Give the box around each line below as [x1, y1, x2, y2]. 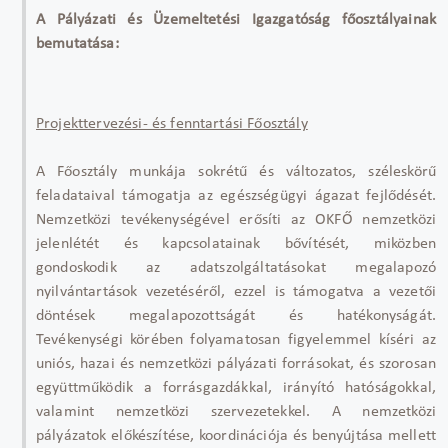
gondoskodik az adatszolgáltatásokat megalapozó [36, 259, 436, 276]
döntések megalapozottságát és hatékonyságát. [36, 307, 436, 324]
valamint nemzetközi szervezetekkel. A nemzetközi [36, 403, 436, 420]
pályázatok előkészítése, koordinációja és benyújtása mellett [36, 427, 436, 444]
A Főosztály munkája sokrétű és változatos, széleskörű [36, 163, 436, 180]
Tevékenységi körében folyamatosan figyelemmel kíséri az [36, 331, 436, 348]
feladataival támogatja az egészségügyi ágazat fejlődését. [36, 187, 436, 204]
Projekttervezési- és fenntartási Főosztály [36, 115, 308, 132]
